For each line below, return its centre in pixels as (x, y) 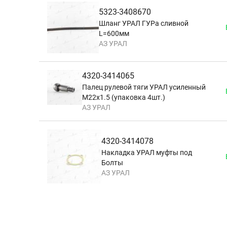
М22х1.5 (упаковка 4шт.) (123, 98)
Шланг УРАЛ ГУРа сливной (144, 24)
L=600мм (114, 34)
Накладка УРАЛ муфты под (147, 152)
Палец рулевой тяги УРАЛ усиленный (144, 87)
